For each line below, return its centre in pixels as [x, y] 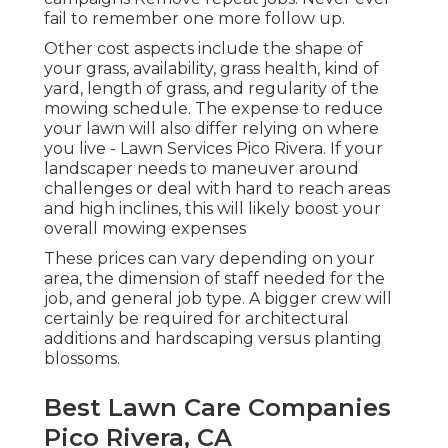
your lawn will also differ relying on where [211, 129]
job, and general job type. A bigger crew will [218, 299]
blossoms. [82, 359]
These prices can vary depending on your [209, 259]
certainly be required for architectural [196, 319]
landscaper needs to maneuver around [201, 169]
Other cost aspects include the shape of [203, 49]
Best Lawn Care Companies [217, 408]
